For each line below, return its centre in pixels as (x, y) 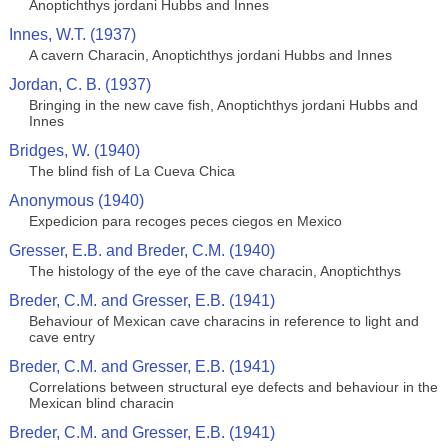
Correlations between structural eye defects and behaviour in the (233, 387)
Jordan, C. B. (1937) (79, 84)
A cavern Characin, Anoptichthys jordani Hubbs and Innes (210, 55)
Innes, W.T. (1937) (72, 34)
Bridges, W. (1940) (74, 150)
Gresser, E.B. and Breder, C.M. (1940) (141, 250)
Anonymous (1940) (76, 200)
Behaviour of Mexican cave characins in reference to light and (223, 321)
